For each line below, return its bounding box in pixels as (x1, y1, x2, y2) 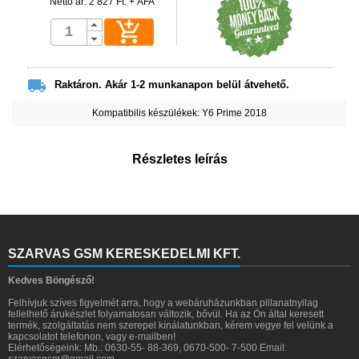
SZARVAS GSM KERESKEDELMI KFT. (8, 246, 240, 260)
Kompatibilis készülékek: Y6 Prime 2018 (92, 107, 267, 119)
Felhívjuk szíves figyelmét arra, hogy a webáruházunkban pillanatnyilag (8, 296, 318, 309)
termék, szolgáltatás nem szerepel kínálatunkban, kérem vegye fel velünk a (8, 319, 333, 331)
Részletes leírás (131, 151, 228, 166)
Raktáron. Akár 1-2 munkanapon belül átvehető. (54, 78, 289, 91)
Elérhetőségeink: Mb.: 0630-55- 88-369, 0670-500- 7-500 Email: (8, 341, 287, 353)
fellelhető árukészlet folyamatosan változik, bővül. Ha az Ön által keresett (8, 308, 324, 320)
